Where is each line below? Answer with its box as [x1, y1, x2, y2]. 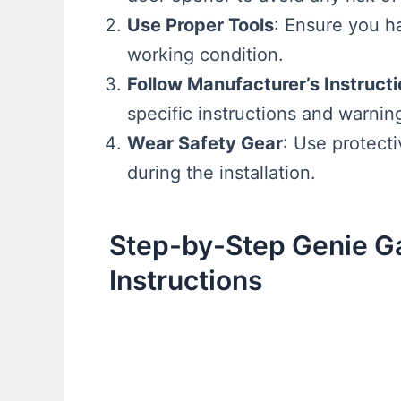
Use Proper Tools [127, 14, 274, 37]
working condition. [127, 44, 284, 66]
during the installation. [127, 162, 316, 184]
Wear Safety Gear [127, 132, 283, 155]
